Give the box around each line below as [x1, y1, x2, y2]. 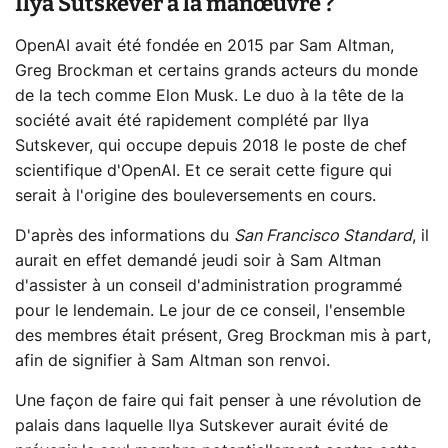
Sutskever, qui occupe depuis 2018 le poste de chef [15, 138, 407, 155]
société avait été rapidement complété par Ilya [15, 113, 369, 130]
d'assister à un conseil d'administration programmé [15, 278, 402, 295]
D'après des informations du [15, 228, 234, 245]
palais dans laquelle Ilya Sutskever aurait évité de [15, 418, 388, 435]
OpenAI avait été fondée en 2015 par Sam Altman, [15, 38, 394, 55]
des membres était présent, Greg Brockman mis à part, [15, 328, 431, 345]
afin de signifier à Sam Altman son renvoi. [15, 353, 330, 370]
